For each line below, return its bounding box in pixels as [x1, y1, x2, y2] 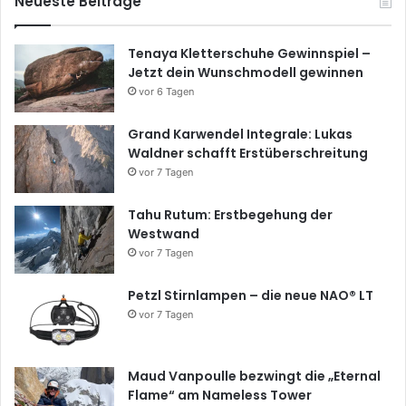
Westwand [128, 224, 199, 243]
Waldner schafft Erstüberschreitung [128, 143, 368, 162]
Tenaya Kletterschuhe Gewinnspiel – [128, 43, 371, 63]
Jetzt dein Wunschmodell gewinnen [128, 63, 363, 82]
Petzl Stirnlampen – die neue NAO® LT [128, 285, 373, 304]
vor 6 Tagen [139, 84, 194, 98]
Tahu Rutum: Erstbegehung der [128, 205, 333, 224]
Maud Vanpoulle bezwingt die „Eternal [128, 366, 381, 385]
